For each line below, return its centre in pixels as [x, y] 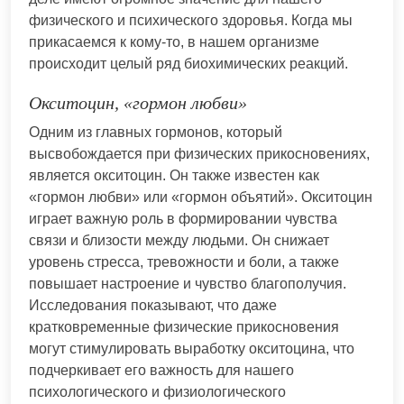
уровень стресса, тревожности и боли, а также [184, 262]
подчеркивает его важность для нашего [161, 370]
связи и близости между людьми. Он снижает [179, 240]
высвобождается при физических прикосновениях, [199, 153]
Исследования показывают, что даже [153, 305]
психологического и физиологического [157, 391]
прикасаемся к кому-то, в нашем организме [174, 41]
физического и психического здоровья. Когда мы [191, 20]
